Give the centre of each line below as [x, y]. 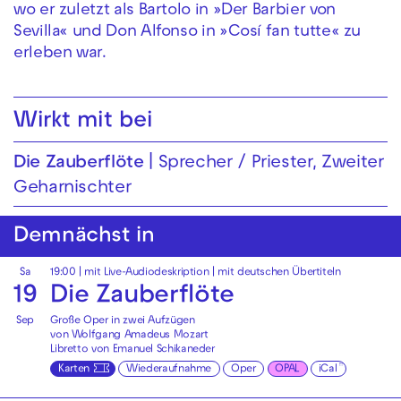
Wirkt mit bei [83, 122]
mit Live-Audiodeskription [147, 273]
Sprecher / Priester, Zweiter [271, 163]
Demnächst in [84, 238]
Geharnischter [73, 188]
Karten [73, 369]
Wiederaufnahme [169, 369]
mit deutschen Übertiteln [279, 273]
